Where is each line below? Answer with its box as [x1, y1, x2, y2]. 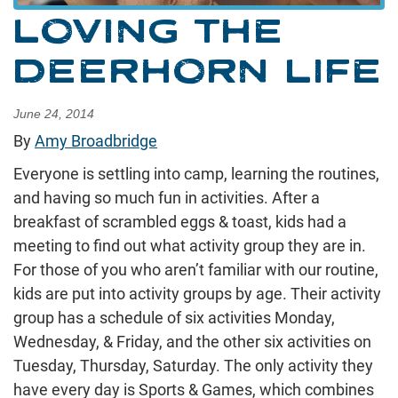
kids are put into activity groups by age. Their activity [13, 284, 381, 304]
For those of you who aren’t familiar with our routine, [13, 260, 378, 280]
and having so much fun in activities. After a [13, 188, 320, 208]
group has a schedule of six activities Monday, [13, 308, 335, 328]
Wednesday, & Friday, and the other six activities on [13, 332, 371, 352]
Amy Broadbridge [35, 131, 157, 151]
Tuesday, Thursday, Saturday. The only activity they [13, 356, 373, 376]
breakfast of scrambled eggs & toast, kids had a [13, 212, 346, 232]
